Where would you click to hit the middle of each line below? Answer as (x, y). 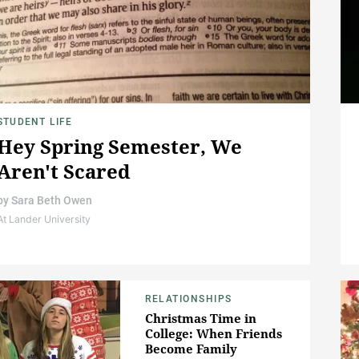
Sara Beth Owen (52, 201)
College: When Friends (214, 334)
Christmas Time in (201, 319)
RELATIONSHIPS (189, 299)
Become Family (191, 349)
